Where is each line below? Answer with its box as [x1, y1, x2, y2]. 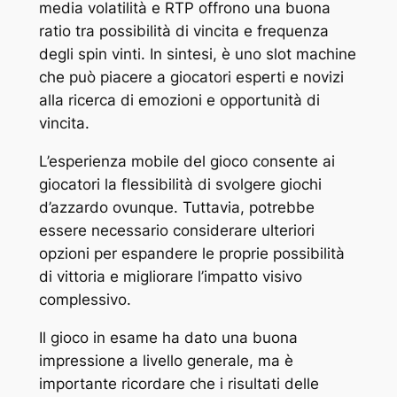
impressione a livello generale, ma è [38, 351, 293, 370]
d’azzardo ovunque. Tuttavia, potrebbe [38, 198, 315, 216]
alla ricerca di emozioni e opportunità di [38, 91, 320, 109]
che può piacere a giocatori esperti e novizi [38, 68, 344, 86]
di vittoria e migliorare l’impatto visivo [38, 267, 302, 285]
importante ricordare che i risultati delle [38, 374, 319, 393]
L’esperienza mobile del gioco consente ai [38, 152, 335, 170]
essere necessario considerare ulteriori [38, 221, 315, 239]
